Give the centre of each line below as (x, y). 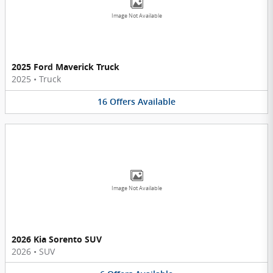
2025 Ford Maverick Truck (66, 67)
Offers (122, 102)
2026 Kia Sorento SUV (57, 239)
